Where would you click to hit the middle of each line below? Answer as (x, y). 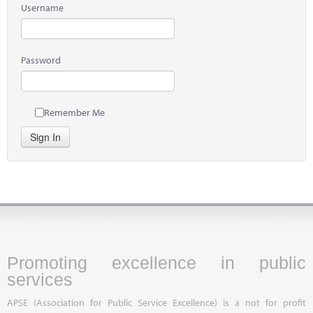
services (40, 280)
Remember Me (74, 112)
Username (42, 8)
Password (41, 60)
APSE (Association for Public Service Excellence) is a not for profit (156, 303)
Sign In (45, 137)
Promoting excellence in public (156, 263)
